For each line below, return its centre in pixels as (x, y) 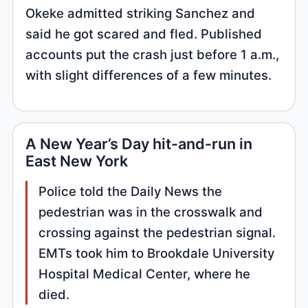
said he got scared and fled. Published (144, 33)
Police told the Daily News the (131, 191)
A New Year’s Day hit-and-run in (139, 144)
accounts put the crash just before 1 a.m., (153, 54)
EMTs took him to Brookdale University (157, 253)
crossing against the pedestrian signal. (157, 233)
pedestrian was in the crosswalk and (151, 212)
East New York (77, 161)
